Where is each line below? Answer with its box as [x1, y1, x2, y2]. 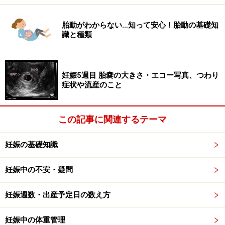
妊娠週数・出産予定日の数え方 [5, 190, 110, 200]
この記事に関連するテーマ [58, 114, 167, 125]
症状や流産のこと [62, 80, 122, 89]
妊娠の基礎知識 [5, 140, 58, 150]
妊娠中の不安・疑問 [5, 165, 73, 175]
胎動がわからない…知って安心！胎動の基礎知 [62, 20, 218, 30]
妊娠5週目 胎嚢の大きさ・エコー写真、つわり [62, 70, 219, 80]
